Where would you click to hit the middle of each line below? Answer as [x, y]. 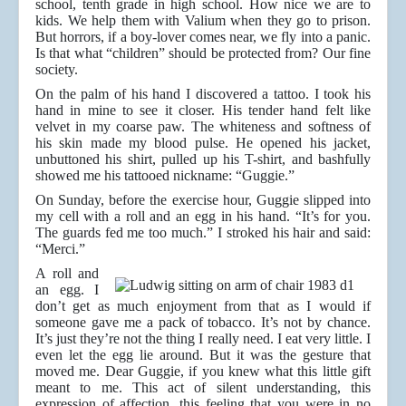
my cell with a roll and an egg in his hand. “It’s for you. [203, 217]
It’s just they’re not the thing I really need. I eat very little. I [203, 339]
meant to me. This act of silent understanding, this [203, 388]
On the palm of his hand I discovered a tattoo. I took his [203, 94]
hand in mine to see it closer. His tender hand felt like [203, 111]
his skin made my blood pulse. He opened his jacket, [203, 143]
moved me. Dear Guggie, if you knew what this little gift [203, 372]
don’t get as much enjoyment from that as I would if [203, 306]
